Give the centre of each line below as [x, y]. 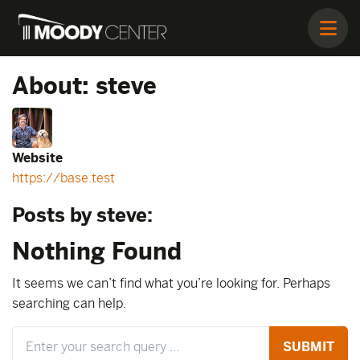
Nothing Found [97, 251]
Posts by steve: [82, 215]
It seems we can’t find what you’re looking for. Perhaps [171, 284]
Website [37, 158]
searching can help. [69, 304]
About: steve [84, 86]
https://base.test [63, 178]
